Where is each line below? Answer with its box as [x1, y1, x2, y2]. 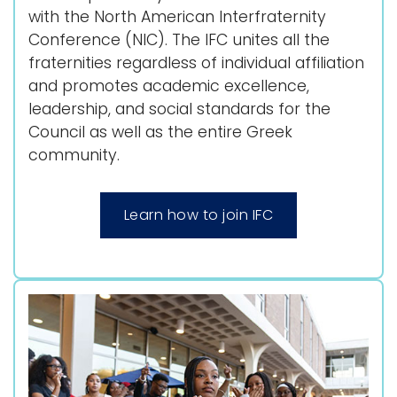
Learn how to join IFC [123, 204, 274, 225]
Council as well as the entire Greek [28, 121, 292, 143]
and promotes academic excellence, [28, 74, 309, 97]
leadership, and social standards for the [28, 97, 331, 120]
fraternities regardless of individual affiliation [28, 51, 364, 74]
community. [28, 144, 120, 166]
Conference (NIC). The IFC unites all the [28, 28, 330, 51]
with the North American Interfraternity [28, 5, 326, 27]
